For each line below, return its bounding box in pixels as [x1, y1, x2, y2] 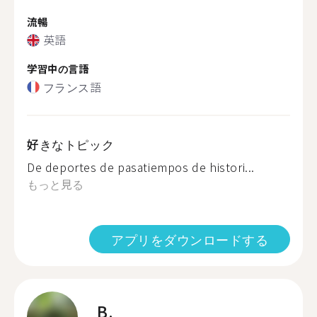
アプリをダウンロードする [111, 229, 268, 248]
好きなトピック [27, 134, 115, 153]
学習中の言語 [27, 61, 89, 76]
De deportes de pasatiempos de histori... [27, 158, 255, 175]
